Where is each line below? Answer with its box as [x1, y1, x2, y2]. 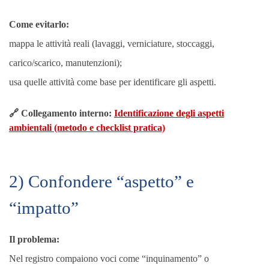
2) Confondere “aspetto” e [9, 172, 194, 191]
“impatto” [9, 198, 79, 217]
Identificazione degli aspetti [114, 108, 224, 118]
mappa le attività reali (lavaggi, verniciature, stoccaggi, [9, 38, 214, 49]
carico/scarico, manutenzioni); [9, 58, 122, 68]
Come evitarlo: [9, 19, 69, 29]
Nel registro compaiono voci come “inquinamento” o [9, 253, 209, 264]
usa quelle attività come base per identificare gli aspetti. [9, 77, 216, 87]
